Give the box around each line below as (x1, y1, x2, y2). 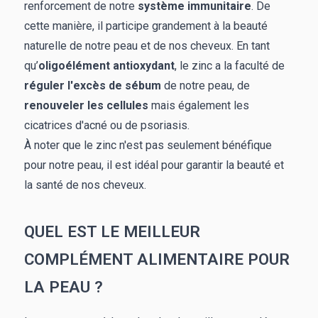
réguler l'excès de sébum (24, 79, 161, 93)
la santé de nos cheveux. (24, 178, 146, 192)
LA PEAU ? (24, 278, 103, 297)
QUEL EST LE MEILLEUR (24, 222, 200, 241)
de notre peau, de (161, 79, 250, 93)
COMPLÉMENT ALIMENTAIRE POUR (24, 250, 290, 269)
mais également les (148, 99, 249, 113)
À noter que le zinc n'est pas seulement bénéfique (24, 138, 272, 153)
